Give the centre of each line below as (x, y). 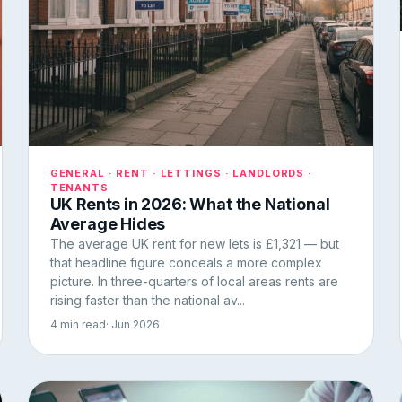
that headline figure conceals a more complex (186, 262)
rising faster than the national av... (147, 300)
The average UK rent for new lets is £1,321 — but (194, 243)
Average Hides (108, 223)
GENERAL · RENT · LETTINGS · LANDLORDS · (181, 173)
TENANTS (79, 187)
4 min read (78, 324)
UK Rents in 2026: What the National (190, 204)
